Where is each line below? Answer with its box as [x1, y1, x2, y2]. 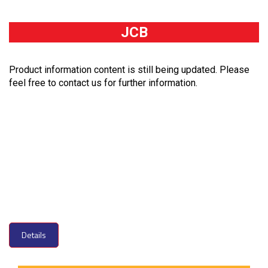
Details [22, 229, 46, 242]
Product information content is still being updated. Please [9, 64, 249, 76]
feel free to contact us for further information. [9, 77, 197, 89]
